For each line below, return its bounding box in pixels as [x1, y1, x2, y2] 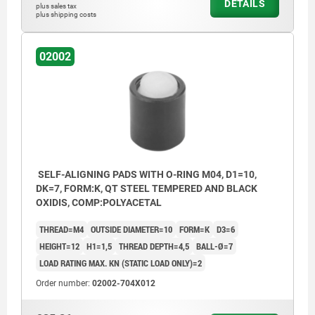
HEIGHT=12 [39, 240, 79, 253]
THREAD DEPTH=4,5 [119, 240, 189, 253]
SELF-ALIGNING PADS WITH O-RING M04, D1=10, [36, 169, 257, 181]
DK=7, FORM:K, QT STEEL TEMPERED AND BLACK [36, 183, 257, 195]
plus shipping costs [36, 11, 96, 19]
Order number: [36, 278, 92, 289]
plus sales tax [36, 2, 77, 11]
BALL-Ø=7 [196, 240, 233, 253]
